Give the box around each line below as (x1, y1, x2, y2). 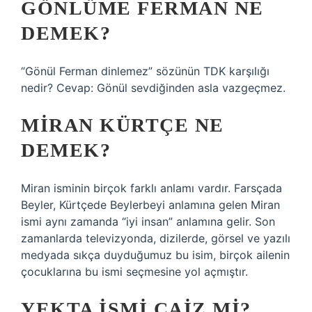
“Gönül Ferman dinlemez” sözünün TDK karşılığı (21, 64, 270, 78)
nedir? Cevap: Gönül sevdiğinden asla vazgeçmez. (21, 81, 286, 95)
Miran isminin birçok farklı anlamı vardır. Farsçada (21, 181, 282, 195)
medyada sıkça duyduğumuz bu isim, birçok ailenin (21, 248, 290, 262)
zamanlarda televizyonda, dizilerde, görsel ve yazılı (21, 231, 290, 245)
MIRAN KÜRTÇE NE (21, 114, 224, 136)
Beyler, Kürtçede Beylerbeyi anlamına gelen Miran (21, 198, 280, 212)
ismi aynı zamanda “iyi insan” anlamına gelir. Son (21, 214, 275, 228)
